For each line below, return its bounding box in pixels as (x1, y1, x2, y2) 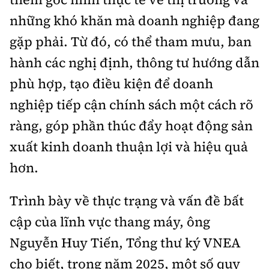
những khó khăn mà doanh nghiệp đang (10, 11, 259, 29)
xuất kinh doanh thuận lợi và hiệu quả (10, 137, 248, 156)
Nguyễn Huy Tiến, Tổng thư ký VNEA (10, 233, 241, 252)
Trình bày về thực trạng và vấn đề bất (10, 191, 244, 210)
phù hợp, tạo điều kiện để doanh (10, 74, 213, 92)
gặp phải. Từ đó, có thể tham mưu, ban (10, 32, 252, 50)
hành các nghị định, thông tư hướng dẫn (10, 53, 259, 71)
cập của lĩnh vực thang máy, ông (10, 212, 210, 231)
